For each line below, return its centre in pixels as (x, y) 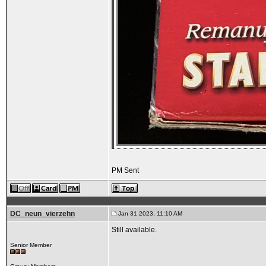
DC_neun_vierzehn (42, 214)
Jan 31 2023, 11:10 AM (149, 213)
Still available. (134, 230)
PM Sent (125, 170)
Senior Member (31, 245)
